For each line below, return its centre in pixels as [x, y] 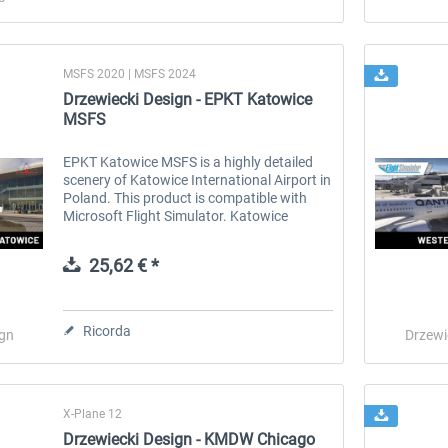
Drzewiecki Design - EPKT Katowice [188, 99]
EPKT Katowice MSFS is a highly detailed [188, 161]
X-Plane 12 [93, 413]
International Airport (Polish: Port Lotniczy [194, 233]
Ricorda [107, 330]
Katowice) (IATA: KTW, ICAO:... [156, 251]
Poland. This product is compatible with [185, 197]
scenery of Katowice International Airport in [197, 179]
